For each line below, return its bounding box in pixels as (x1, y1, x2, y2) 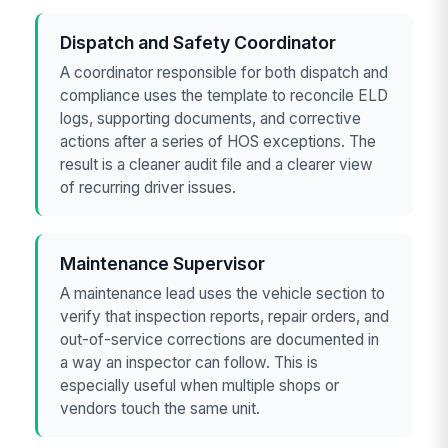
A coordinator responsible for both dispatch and (60, 62, 389, 82)
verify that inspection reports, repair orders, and (60, 306, 390, 326)
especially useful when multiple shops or (60, 375, 340, 395)
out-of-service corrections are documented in (60, 329, 380, 349)
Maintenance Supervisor (60, 253, 266, 275)
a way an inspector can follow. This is (60, 352, 319, 372)
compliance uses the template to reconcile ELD (60, 85, 389, 105)
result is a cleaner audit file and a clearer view (60, 154, 374, 174)
